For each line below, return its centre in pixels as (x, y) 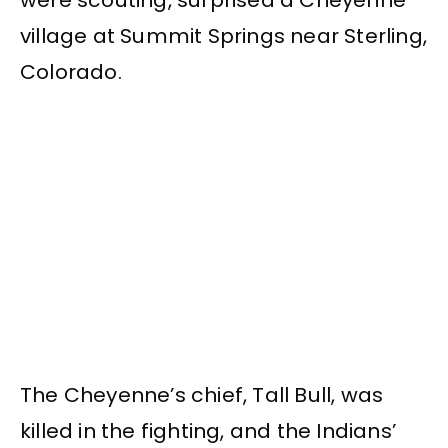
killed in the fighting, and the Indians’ (208, 431)
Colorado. (71, 71)
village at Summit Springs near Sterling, (224, 35)
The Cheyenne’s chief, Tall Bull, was (202, 395)
